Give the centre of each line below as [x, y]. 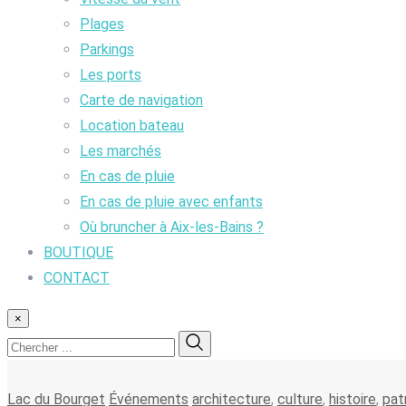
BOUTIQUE [78, 252]
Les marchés [121, 150]
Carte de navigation [141, 100]
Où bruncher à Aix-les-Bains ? [172, 227]
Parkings [107, 49]
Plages [102, 24]
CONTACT [77, 277]
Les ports [111, 74]
